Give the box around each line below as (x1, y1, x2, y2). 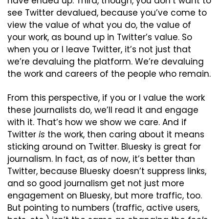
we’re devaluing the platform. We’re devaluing (7, 56, 204, 68)
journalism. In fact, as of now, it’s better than (7, 153, 195, 165)
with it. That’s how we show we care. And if (7, 116, 187, 129)
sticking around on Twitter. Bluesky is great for (7, 141, 201, 153)
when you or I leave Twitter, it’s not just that (7, 44, 191, 56)
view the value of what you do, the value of (7, 19, 191, 31)
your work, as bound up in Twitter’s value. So (7, 31, 192, 44)
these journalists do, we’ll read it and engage (7, 104, 198, 116)
